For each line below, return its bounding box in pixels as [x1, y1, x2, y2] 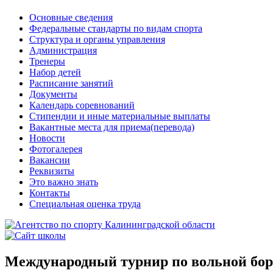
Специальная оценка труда [29, 199, 141, 210]
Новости [29, 133, 65, 144]
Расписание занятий [29, 78, 113, 89]
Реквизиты [29, 166, 74, 177]
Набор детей [29, 67, 81, 78]
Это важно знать [29, 177, 98, 188]
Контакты [29, 188, 70, 199]
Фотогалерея [29, 144, 82, 155]
